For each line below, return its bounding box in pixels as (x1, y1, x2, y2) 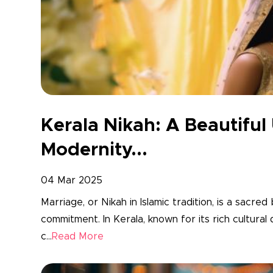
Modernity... (41, 140, 147, 159)
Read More (52, 231, 104, 241)
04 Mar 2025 (41, 175, 102, 185)
